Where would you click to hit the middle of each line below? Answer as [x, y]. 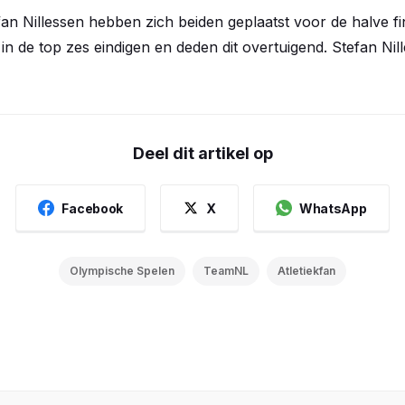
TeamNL [226, 271]
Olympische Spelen [122, 271]
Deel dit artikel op [202, 153]
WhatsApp [333, 208]
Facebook [93, 208]
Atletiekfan [306, 271]
